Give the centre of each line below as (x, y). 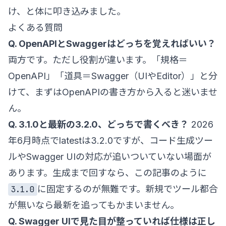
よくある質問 (35, 27)
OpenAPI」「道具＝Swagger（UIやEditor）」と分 (113, 76)
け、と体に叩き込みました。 (67, 11)
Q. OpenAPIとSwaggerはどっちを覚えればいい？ (112, 43)
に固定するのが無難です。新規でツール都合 (127, 189)
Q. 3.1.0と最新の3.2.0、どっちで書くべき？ (98, 124)
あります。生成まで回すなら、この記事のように (107, 173)
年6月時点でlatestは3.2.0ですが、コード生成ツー (110, 140)
